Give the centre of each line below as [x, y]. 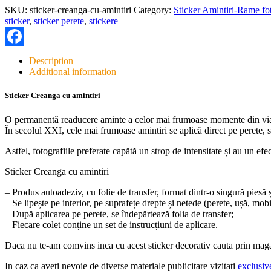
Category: [154, 10]
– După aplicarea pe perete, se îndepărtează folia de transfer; [119, 214]
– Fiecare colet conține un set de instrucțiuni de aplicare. [111, 224]
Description [51, 61]
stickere [103, 21]
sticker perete [59, 21]
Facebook [24, 56]
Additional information [73, 72]
